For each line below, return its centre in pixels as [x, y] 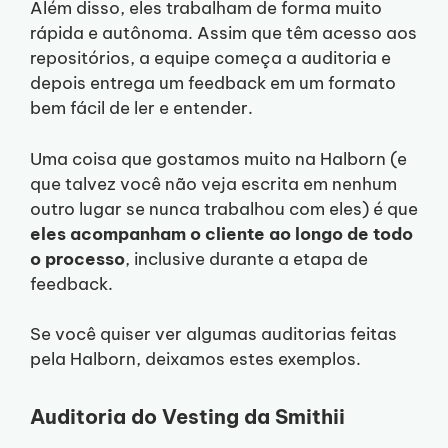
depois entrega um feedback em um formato [213, 83]
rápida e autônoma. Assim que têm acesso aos [223, 33]
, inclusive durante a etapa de [246, 258]
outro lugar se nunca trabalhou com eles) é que [224, 208]
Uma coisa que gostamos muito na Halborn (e [218, 158]
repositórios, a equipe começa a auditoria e [210, 58]
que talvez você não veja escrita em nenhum [213, 183]
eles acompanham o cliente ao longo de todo [221, 233]
